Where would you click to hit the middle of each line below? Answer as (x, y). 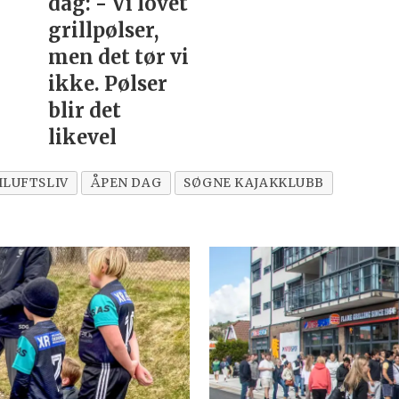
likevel (82, 137)
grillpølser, (103, 30)
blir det (84, 110)
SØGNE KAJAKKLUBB (254, 183)
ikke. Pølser (107, 83)
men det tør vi (118, 57)
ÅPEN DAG (126, 183)
